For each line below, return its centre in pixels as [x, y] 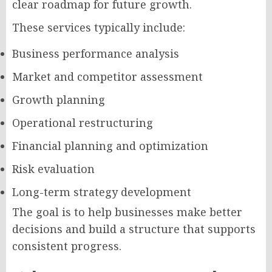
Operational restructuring [83, 123]
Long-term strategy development [102, 192]
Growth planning [59, 100]
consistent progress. [67, 246]
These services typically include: [99, 27]
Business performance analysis [96, 53]
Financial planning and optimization [110, 146]
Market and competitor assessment [107, 76]
